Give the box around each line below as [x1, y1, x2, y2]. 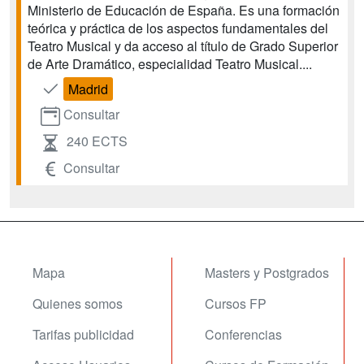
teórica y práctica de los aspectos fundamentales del [28, 19, 328, 37]
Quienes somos [32, 294, 123, 314]
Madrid [68, 80, 108, 98]
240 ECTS [67, 131, 128, 150]
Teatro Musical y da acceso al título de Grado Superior [28, 37, 338, 55]
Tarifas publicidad [32, 325, 134, 344]
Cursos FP [205, 294, 266, 314]
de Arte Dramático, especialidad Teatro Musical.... [28, 54, 312, 73]
